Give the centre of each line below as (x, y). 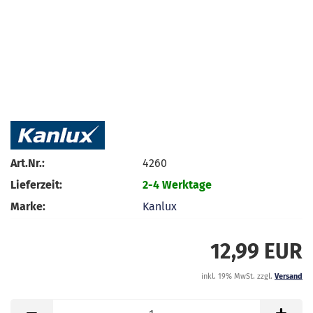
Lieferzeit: (36, 185)
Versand (289, 276)
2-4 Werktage (177, 185)
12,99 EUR (256, 251)
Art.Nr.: (28, 163)
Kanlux (160, 207)
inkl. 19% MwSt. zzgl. (238, 276)
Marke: (28, 207)
